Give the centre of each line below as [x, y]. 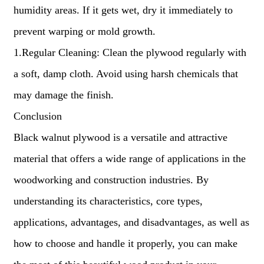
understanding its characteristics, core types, [108, 201]
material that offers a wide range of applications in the [129, 159]
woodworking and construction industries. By [111, 180]
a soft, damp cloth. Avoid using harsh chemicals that [126, 74]
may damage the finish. [63, 95]
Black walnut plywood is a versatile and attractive [120, 137]
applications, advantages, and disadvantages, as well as [131, 222]
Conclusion [37, 116]
